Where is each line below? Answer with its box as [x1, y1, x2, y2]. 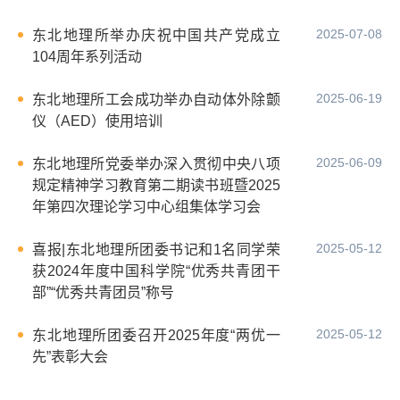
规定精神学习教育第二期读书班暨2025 [32, 177, 280, 193]
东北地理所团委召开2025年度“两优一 [32, 327, 280, 343]
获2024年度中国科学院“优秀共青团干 [32, 262, 280, 279]
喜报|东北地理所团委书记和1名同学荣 [32, 241, 280, 257]
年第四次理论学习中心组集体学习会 [32, 198, 261, 214]
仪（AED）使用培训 [32, 112, 162, 129]
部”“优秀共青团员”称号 [32, 284, 174, 300]
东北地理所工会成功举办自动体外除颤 [32, 91, 280, 107]
